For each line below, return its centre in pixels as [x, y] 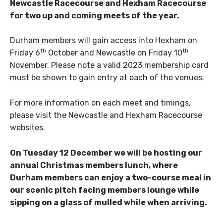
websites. [28, 128]
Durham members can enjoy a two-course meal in [111, 178]
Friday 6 [25, 53]
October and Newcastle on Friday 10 [114, 53]
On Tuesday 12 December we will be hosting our [106, 153]
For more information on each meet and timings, [100, 103]
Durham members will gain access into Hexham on [104, 41]
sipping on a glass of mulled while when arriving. [109, 203]
